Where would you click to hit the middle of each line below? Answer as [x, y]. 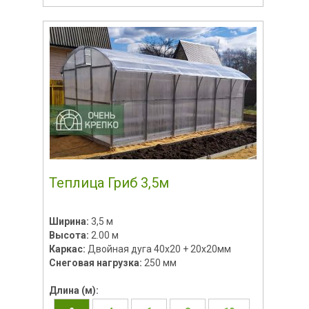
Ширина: [70, 221]
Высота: [70, 235]
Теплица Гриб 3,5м [109, 182]
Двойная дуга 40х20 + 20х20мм [159, 249]
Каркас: [68, 249]
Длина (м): [73, 290]
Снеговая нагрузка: [96, 262]
